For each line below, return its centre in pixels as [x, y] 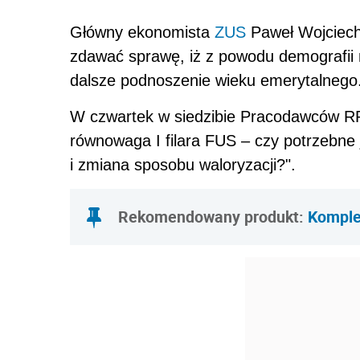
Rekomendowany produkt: [213, 217]
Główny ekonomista [142, 32]
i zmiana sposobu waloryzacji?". [183, 165]
